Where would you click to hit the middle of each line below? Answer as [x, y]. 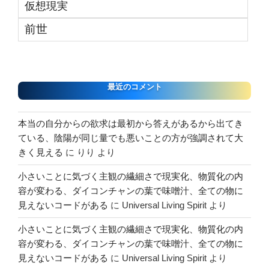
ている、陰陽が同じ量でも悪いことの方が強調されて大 [131, 138]
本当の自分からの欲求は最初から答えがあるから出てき [131, 124]
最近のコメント [134, 87]
